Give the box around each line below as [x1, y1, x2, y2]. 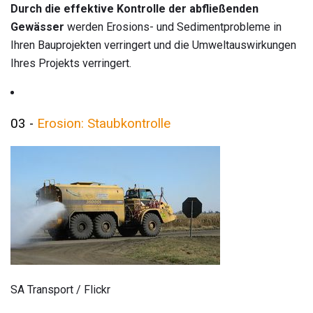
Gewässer [10, 20, 64, 34]
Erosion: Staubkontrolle [37, 116, 170, 132]
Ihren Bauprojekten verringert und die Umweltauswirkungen [10, 38, 296, 52]
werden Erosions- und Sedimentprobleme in [64, 20, 282, 34]
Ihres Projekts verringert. [10, 56, 131, 70]
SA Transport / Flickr [10, 283, 110, 297]
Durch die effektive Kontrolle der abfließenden [10, 1, 259, 15]
